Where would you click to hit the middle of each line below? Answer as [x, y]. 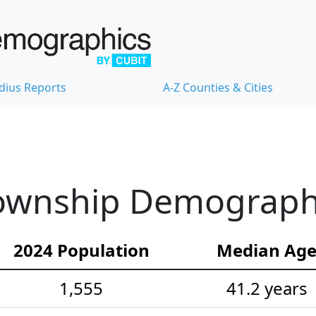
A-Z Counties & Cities [218, 87]
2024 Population [81, 250]
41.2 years [267, 288]
